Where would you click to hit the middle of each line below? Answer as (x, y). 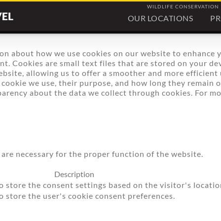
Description (74, 174)
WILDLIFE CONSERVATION (183, 6)
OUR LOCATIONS (160, 18)
